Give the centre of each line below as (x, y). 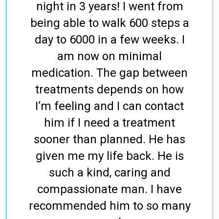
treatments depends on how (109, 90)
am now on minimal (109, 56)
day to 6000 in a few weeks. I (109, 40)
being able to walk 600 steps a (109, 23)
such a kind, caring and (109, 173)
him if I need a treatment (109, 123)
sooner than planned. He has (109, 140)
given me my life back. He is (109, 156)
